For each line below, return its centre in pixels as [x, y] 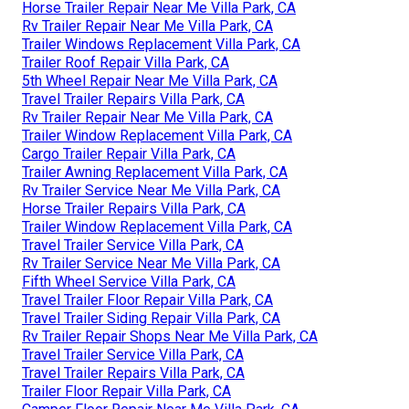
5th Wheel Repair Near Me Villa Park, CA [150, 81]
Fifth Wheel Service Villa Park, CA [129, 282]
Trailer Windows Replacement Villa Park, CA [161, 45]
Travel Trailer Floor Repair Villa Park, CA [147, 300]
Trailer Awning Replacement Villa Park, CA [155, 173]
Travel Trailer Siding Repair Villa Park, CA [151, 319]
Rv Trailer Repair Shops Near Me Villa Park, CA [170, 337]
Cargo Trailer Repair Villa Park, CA [129, 154]
